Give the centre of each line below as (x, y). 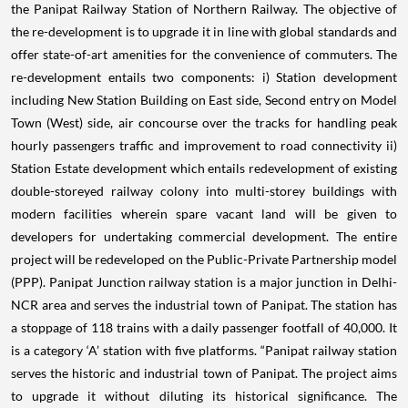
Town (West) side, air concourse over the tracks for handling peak (204, 123)
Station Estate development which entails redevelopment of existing (204, 168)
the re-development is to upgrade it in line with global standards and (204, 32)
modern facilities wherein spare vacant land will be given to (204, 214)
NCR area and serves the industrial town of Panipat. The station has (204, 305)
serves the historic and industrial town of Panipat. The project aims (204, 373)
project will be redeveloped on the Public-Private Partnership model (204, 260)
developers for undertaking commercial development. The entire (204, 237)
